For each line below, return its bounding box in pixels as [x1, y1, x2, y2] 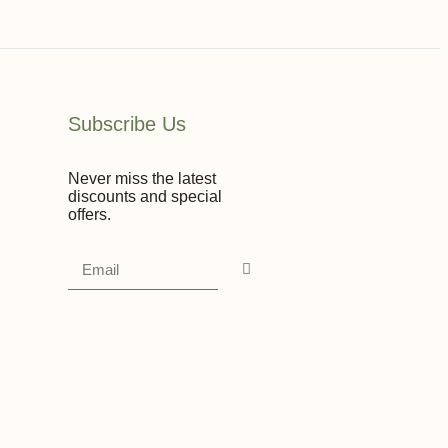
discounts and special [68, 187, 222, 205]
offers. [68, 205, 111, 223]
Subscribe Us [68, 112, 186, 135]
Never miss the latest [68, 169, 216, 187]
